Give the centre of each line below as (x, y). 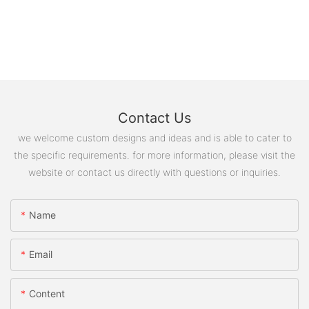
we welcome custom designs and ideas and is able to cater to (154, 137)
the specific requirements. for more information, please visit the (154, 154)
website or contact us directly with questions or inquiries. (154, 172)
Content (47, 294)
